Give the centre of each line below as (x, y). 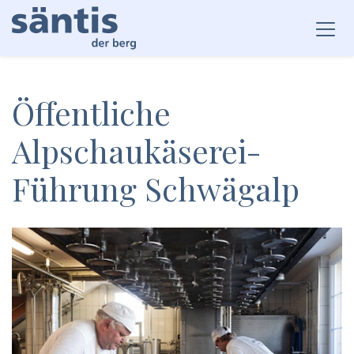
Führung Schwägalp (156, 188)
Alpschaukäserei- (137, 151)
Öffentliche (91, 113)
